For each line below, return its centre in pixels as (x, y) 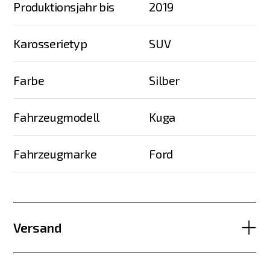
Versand (38, 228)
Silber (165, 80)
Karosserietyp (50, 43)
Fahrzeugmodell (56, 117)
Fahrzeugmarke (55, 153)
